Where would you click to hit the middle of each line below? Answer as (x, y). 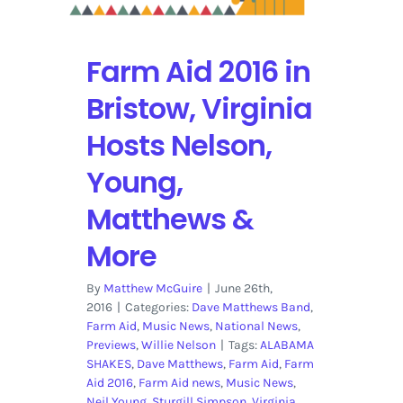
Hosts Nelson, (179, 145)
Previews (111, 345)
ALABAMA (287, 345)
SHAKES (108, 363)
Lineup (335, 16)
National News (256, 326)
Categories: (158, 307)
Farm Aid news (179, 382)
